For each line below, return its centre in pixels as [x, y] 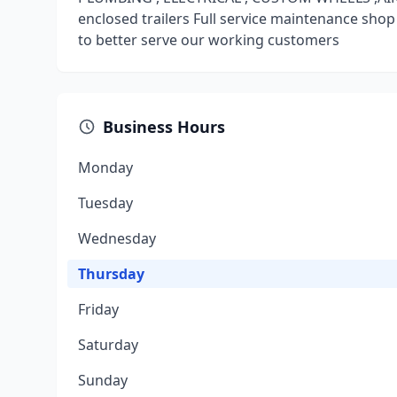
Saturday [108, 345]
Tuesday [105, 203]
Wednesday [117, 238]
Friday [98, 309]
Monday [105, 167]
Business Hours [164, 127]
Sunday [103, 380]
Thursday [111, 274]
